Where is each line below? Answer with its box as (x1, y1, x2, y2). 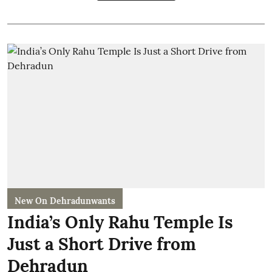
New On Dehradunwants (15, 195, 115, 206)
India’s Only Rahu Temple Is (7, 211, 233, 233)
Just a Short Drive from (7, 233, 196, 255)
